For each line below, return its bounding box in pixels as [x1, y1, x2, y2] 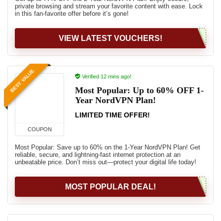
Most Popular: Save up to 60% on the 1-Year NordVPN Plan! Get [15, 144, 200, 151]
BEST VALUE [9, 68, 36, 94]
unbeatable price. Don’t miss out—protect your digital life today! [15, 158, 196, 166]
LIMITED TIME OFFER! [75, 111, 150, 119]
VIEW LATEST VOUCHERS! [59, 34, 162, 42]
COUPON [27, 126, 52, 132]
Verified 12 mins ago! [80, 74, 131, 79]
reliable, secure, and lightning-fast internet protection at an [15, 151, 181, 158]
